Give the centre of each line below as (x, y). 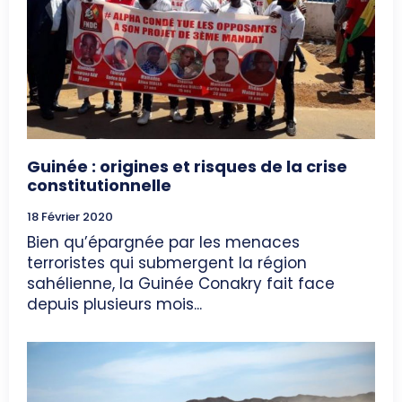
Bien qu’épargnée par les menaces (163, 242)
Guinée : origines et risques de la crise (187, 166)
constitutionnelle (99, 185)
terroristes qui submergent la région (167, 262)
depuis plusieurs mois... (114, 304)
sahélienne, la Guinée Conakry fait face (181, 283)
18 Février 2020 (70, 216)
